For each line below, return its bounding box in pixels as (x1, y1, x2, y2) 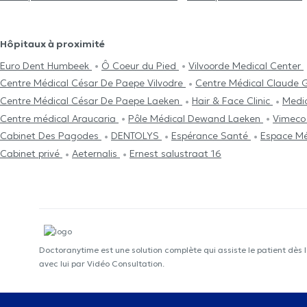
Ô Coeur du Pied (101, 59, 179, 72)
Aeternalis (72, 147, 120, 160)
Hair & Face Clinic (192, 94, 273, 107)
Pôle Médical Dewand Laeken (128, 112, 263, 125)
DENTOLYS (111, 130, 162, 143)
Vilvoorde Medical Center (188, 59, 304, 72)
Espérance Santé (171, 130, 251, 143)
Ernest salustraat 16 (130, 147, 221, 160)
